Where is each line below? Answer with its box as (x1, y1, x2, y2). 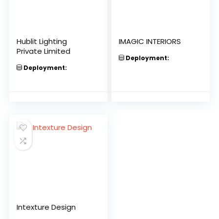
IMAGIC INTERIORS (119, 36, 181, 46)
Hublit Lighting (17, 36, 67, 46)
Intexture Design (17, 202, 76, 212)
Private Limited (17, 46, 71, 56)
